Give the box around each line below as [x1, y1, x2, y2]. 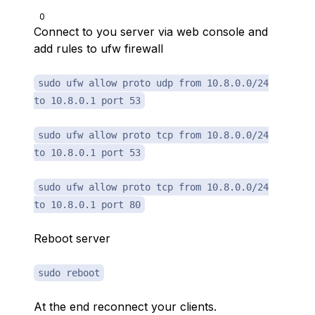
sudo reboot [38, 267, 100, 278]
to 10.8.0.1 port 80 [34, 199, 141, 210]
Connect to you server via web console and [34, 25, 268, 39]
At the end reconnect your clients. [34, 300, 217, 314]
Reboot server [34, 231, 110, 245]
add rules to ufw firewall [34, 41, 163, 56]
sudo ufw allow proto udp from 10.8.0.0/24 [38, 77, 269, 89]
